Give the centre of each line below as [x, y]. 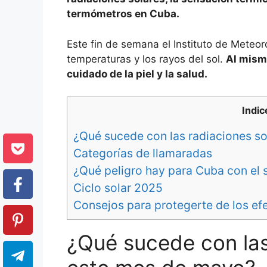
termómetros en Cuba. [123, 14]
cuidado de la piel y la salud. [137, 74]
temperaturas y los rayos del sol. [146, 59]
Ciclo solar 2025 [118, 187]
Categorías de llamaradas [144, 153]
